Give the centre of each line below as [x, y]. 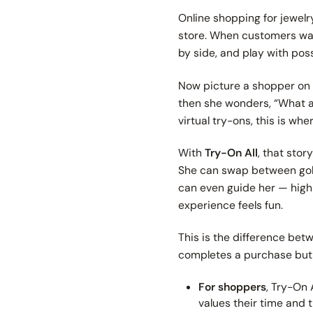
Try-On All [232, 153]
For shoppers [232, 286]
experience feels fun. [231, 205]
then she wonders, [226, 103]
